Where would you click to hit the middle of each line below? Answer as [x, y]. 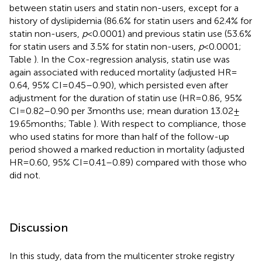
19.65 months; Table [51, 123]
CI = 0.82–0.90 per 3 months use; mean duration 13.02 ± [125, 111]
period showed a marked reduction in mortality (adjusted [127, 149]
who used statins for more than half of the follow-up [119, 136]
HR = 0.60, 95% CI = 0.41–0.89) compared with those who [128, 162]
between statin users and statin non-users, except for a [124, 8]
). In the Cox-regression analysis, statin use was [132, 59]
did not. [25, 175]
